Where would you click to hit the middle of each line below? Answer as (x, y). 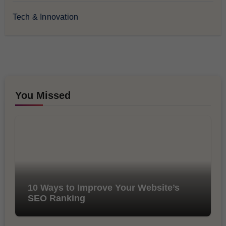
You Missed (43, 96)
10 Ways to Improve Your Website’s (103, 188)
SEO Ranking (56, 199)
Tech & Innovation (45, 17)
